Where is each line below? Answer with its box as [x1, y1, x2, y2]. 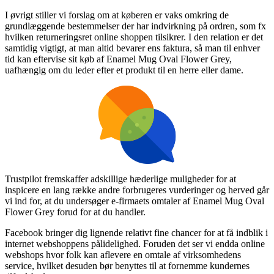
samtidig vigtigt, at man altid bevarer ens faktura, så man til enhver [5, 42, 260, 53]
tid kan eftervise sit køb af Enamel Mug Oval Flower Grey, [5, 53, 232, 64]
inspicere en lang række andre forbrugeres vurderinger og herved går [5, 184, 269, 195]
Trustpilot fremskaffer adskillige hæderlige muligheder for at [5, 173, 236, 184]
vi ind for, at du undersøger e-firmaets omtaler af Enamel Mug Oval [5, 195, 264, 206]
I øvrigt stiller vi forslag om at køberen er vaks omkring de [5, 9, 229, 20]
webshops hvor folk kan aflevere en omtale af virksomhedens [5, 249, 241, 260]
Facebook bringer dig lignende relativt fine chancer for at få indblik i [5, 227, 268, 238]
